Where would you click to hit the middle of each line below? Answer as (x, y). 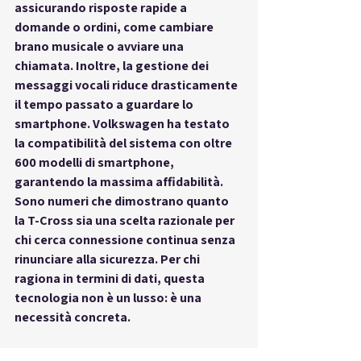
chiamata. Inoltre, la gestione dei (113, 65)
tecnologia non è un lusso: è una (109, 297)
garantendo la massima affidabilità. (120, 181)
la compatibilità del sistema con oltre (124, 143)
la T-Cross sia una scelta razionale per (126, 220)
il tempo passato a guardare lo (105, 104)
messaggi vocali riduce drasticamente (127, 85)
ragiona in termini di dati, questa (111, 278)
